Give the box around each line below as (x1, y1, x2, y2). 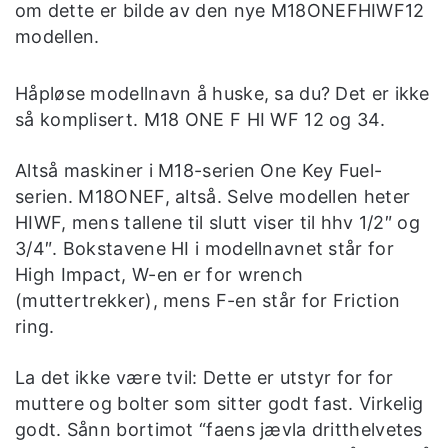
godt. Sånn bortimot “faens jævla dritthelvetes (15, 419, 423, 441)
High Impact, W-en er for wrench (15, 264, 304, 286)
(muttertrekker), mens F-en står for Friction (15, 290, 401, 312)
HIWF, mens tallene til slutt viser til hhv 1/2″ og (15, 212, 420, 234)
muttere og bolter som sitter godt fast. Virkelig (15, 393, 424, 415)
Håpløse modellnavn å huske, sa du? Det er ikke (15, 83, 430, 105)
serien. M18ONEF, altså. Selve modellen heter (15, 186, 411, 208)
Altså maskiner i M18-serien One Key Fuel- (15, 160, 383, 182)
